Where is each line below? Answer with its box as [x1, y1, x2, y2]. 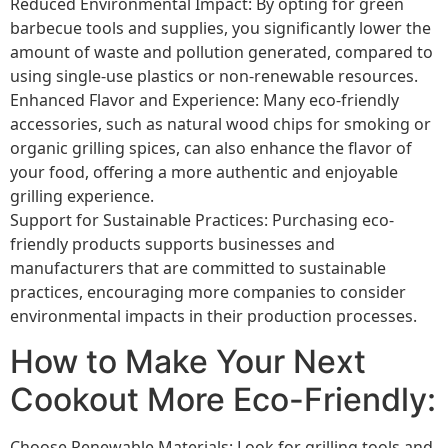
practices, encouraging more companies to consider [10, 281, 406, 304]
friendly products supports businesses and [10, 233, 335, 256]
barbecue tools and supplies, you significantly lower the [10, 17, 431, 40]
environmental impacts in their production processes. [10, 305, 417, 328]
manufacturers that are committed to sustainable [10, 257, 386, 280]
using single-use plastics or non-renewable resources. [10, 65, 418, 88]
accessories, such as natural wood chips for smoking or [10, 113, 431, 136]
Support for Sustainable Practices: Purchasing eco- [10, 209, 394, 232]
